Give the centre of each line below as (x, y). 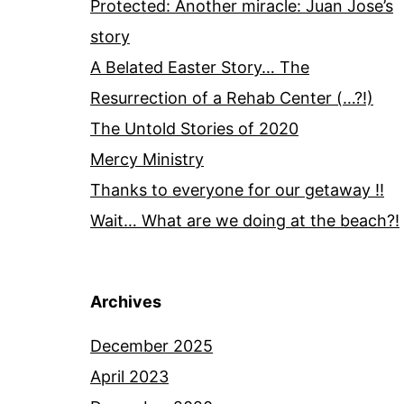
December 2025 (151, 346)
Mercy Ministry (147, 160)
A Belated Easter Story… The (200, 68)
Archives (126, 302)
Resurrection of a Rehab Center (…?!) (232, 98)
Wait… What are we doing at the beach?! (245, 221)
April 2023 (129, 377)
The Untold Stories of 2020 (194, 129)
